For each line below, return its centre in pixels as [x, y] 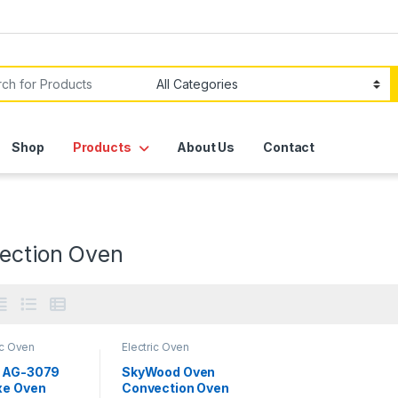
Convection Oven [175, 387]
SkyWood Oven [168, 371]
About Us [206, 147]
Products [102, 147]
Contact [289, 147]
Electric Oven [155, 347]
